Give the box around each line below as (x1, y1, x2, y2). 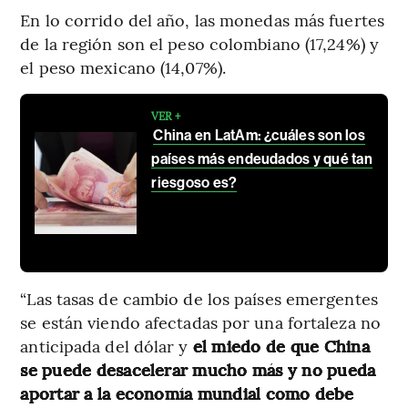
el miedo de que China (192, 333, 370, 357)
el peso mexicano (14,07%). (20, 55, 226, 78)
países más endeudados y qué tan (151, 149, 372, 168)
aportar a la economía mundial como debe (20, 381, 353, 404)
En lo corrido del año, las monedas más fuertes (20, 7, 384, 31)
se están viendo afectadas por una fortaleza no (20, 310, 381, 333)
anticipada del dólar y (20, 333, 193, 357)
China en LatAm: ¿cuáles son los (153, 126, 365, 144)
